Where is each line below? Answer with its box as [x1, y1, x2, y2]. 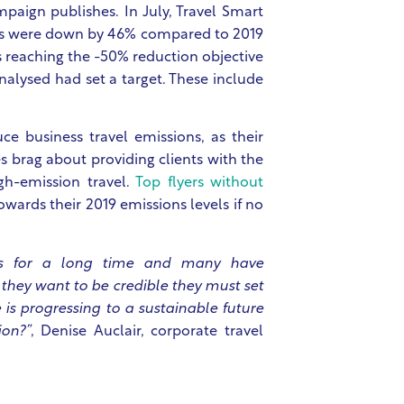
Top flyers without [135, 176, 263, 191]
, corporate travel [140, 324, 264, 339]
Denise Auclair [41, 324, 141, 339]
